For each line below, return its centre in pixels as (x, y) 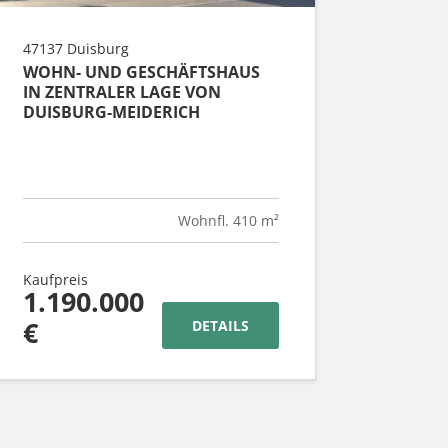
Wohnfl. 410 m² (228, 221)
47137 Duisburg (76, 49)
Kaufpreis (55, 280)
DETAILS (220, 326)
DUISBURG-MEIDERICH (111, 112)
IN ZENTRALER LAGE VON (122, 92)
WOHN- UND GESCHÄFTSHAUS (141, 72)
